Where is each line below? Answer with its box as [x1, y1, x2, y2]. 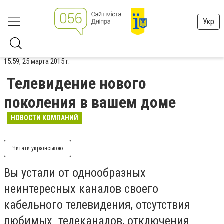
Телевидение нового [7, 74, 146, 93]
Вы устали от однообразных [4, 166, 146, 180]
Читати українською [12, 145, 63, 152]
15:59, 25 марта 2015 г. [4, 57, 70, 66]
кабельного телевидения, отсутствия [4, 198, 190, 212]
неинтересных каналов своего [4, 182, 158, 196]
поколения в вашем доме [4, 93, 176, 112]
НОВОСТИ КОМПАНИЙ [11, 114, 78, 122]
